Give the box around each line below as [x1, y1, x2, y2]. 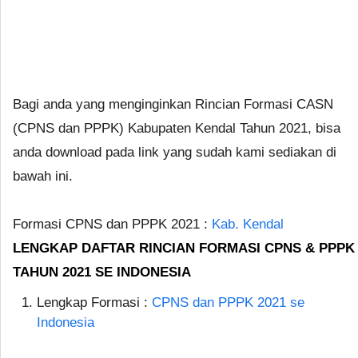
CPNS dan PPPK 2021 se [152, 294, 304, 310]
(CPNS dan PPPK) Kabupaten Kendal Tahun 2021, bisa [13, 120, 340, 136]
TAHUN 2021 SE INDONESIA [13, 264, 191, 280]
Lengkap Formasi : [37, 294, 152, 310]
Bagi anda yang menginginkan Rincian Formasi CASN [13, 96, 333, 112]
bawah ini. [13, 168, 73, 184]
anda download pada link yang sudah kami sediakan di [13, 144, 336, 160]
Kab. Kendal [212, 216, 284, 232]
